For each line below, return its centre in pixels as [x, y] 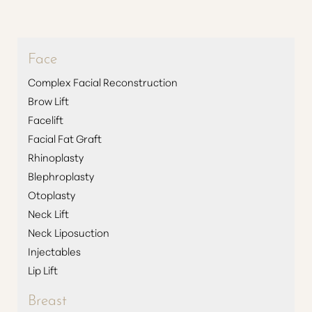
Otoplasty [52, 195]
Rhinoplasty [56, 157]
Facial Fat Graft [65, 138]
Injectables [54, 251]
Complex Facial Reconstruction [103, 82]
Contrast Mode [65, 37]
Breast [47, 298]
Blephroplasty [61, 176]
